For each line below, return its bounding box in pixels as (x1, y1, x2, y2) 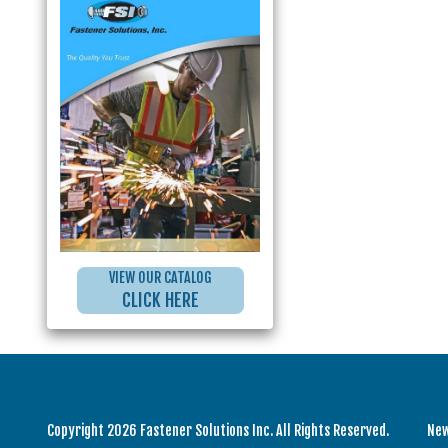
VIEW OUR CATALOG (108, 268, 212, 286)
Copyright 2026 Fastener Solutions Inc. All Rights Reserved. (47, 421, 389, 439)
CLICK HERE (121, 288, 199, 311)
